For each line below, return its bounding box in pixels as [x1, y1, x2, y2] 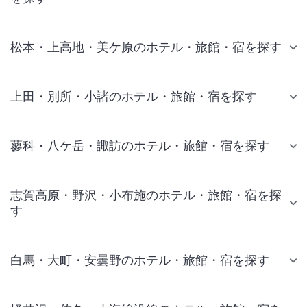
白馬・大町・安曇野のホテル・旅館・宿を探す [10, 253, 269, 267]
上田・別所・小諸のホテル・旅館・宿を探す [10, 89, 257, 103]
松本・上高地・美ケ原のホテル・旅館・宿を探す [10, 40, 282, 54]
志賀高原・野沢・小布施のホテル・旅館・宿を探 [10, 188, 282, 202]
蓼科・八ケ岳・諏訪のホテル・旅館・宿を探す [10, 138, 269, 153]
